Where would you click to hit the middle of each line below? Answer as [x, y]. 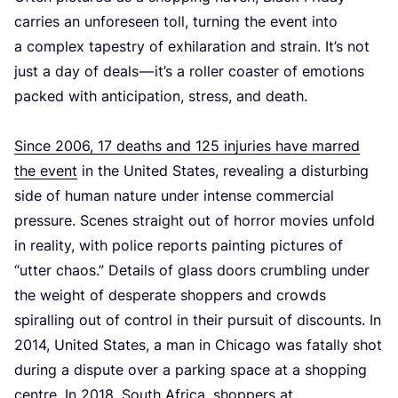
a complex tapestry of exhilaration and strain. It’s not [192, 47]
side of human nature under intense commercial [174, 196]
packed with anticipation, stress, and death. [161, 96]
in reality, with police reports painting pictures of [181, 246]
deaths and [154, 146]
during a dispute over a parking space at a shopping [191, 370]
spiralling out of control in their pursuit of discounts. [192, 320]
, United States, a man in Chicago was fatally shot [214, 345]
